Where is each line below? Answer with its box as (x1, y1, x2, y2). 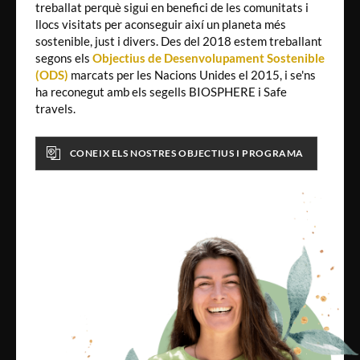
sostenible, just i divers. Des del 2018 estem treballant (35, 33, 322, 48)
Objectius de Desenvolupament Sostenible (92, 50, 325, 65)
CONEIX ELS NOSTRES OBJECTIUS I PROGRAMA (69, 146, 305, 159)
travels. (35, 100, 76, 116)
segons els (35, 50, 92, 65)
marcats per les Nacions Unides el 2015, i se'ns (68, 67, 316, 82)
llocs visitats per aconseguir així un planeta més (35, 16, 286, 31)
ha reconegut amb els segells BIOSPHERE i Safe (35, 84, 287, 99)
